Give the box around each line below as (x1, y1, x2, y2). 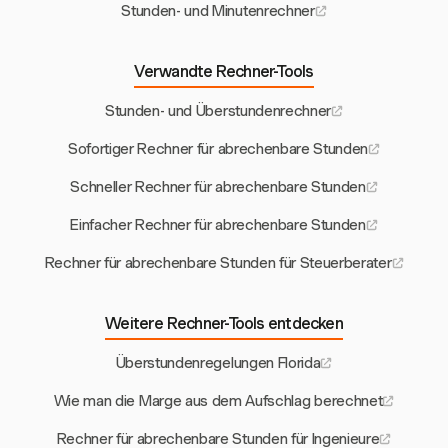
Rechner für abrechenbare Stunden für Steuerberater (44, 254, 392, 273)
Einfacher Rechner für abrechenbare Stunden (70, 216, 366, 235)
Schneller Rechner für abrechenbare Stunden (70, 178, 366, 197)
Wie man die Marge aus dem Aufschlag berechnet (53, 392, 383, 411)
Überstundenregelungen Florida (115, 354, 321, 373)
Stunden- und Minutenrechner (121, 2, 315, 21)
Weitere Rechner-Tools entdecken (105, 314, 343, 334)
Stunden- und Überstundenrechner (104, 102, 332, 121)
